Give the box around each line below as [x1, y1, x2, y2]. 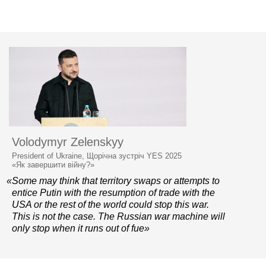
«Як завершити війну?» [12, 160, 94, 169]
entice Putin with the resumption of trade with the [12, 188, 215, 198]
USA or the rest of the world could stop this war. [12, 199, 209, 210]
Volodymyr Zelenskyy [12, 135, 123, 148]
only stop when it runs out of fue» [12, 223, 150, 233]
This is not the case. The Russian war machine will [12, 211, 225, 221]
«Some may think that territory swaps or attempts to [7, 176, 220, 186]
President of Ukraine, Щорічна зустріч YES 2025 [12, 151, 182, 160]
